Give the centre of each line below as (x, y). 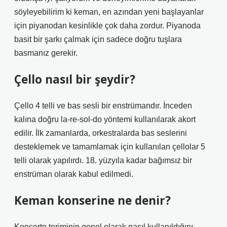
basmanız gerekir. (46, 53)
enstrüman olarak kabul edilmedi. (74, 174)
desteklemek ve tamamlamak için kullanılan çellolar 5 (110, 147)
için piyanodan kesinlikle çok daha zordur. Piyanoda (107, 26)
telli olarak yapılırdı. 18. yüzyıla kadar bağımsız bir (103, 160)
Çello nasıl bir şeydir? (75, 79)
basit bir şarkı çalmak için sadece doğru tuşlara (98, 39)
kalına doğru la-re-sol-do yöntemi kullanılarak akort (105, 119)
